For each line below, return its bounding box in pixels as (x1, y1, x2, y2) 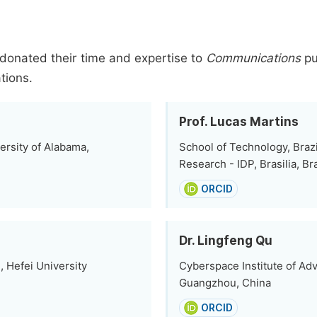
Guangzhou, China (179, 277, 271, 289)
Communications (206, 51, 301, 65)
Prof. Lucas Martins (179, 115, 299, 129)
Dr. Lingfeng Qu (179, 234, 272, 248)
